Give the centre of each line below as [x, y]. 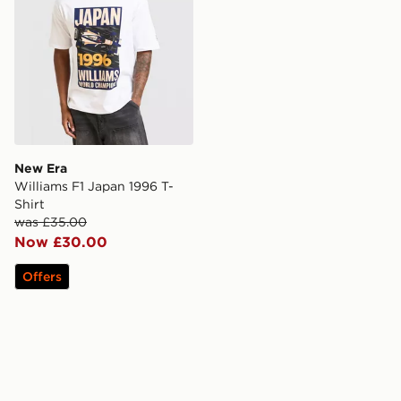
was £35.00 [51, 222]
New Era [41, 168]
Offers [42, 276]
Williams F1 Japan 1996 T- [94, 186]
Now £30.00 [61, 241]
